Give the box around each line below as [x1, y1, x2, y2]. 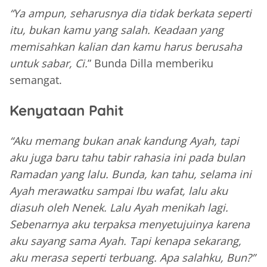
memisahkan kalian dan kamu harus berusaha [10, 39, 242, 54]
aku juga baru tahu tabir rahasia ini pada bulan [10, 150, 245, 165]
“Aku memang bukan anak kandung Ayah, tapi [10, 133, 239, 148]
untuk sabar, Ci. [10, 56, 88, 71]
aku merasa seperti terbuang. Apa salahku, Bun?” [10, 250, 255, 265]
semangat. [10, 73, 62, 88]
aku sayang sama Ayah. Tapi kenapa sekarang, [10, 234, 241, 249]
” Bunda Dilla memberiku [88, 56, 213, 71]
